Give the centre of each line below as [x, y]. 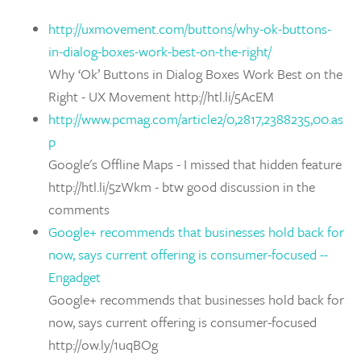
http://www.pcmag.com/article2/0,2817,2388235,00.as [196, 119]
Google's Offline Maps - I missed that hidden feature [195, 164]
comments [79, 209]
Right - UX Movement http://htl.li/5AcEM [161, 96]
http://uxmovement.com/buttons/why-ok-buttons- [190, 29]
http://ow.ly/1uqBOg [103, 344]
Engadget [75, 277]
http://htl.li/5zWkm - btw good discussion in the [182, 187]
